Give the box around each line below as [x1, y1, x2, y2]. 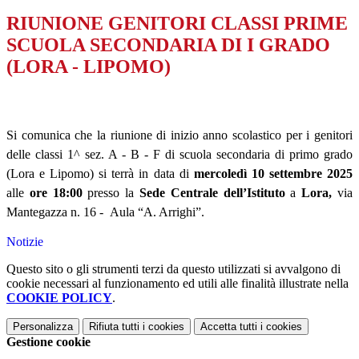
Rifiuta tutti [89, 321, 139, 333]
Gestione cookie [6, 335, 91, 349]
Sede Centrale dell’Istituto [134, 186, 291, 200]
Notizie [6, 235, 43, 249]
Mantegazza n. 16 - [6, 205, 107, 220]
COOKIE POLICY [6, 291, 112, 305]
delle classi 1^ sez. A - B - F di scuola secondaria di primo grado [6, 147, 353, 162]
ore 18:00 [24, 186, 83, 200]
